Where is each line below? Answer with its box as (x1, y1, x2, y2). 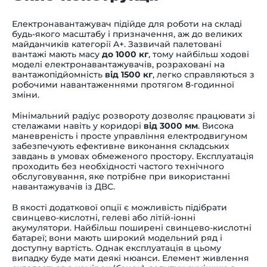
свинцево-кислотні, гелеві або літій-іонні (12, 212, 195, 223)
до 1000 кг (102, 48, 148, 60)
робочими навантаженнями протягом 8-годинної (12, 79, 234, 90)
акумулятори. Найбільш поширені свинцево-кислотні (12, 222, 252, 233)
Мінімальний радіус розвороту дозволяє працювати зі (12, 110, 255, 121)
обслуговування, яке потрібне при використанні (12, 170, 230, 182)
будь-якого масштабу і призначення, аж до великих (12, 28, 243, 39)
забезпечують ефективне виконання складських (12, 140, 229, 151)
